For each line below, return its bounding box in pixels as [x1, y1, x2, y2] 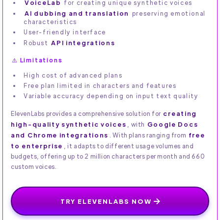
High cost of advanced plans [24, 71, 123, 80]
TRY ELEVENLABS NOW [60, 196, 152, 205]
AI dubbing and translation [25, 9, 130, 18]
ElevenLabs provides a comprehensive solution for [11, 110, 163, 118]
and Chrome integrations [11, 131, 109, 139]
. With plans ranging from [110, 131, 188, 139]
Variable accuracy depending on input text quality [24, 92, 199, 100]
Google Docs [147, 120, 198, 129]
